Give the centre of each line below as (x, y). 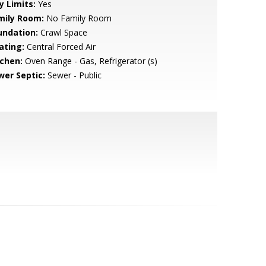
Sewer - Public (73, 75)
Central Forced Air (60, 47)
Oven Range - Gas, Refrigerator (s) (90, 61)
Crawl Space (62, 32)
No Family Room (77, 18)
